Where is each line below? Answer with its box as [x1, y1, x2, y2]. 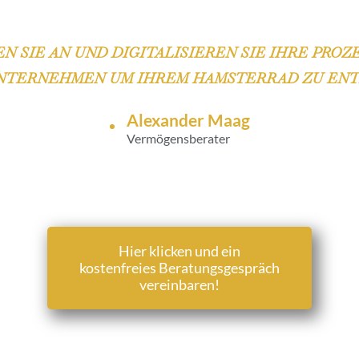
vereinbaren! [139, 275, 220, 293]
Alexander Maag [126, 109, 250, 130]
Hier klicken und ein [119, 241, 240, 260]
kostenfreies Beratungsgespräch [79, 258, 280, 276]
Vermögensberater [126, 130, 230, 146]
